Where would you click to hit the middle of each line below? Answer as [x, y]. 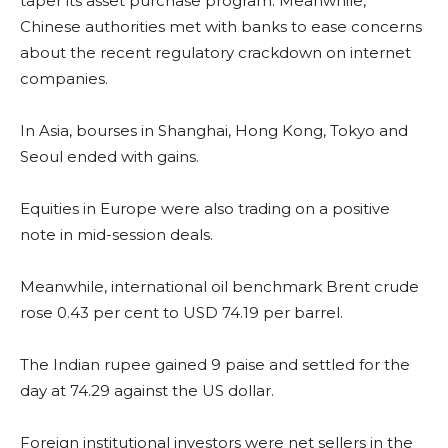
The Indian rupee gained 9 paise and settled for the [215, 364]
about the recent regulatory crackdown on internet [215, 52]
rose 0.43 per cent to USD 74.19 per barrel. [181, 312]
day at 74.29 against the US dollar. [147, 390]
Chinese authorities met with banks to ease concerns [221, 26]
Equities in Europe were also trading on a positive [205, 208]
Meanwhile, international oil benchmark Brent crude [219, 286]
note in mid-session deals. [116, 234]
